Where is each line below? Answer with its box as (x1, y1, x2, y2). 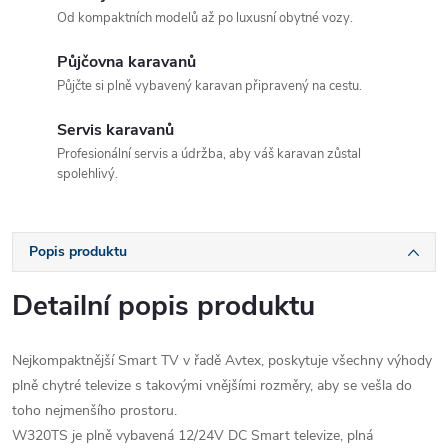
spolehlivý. (57, 165, 118, 183)
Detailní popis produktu (12, 287, 315, 325)
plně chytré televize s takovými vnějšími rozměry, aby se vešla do (12, 376, 412, 395)
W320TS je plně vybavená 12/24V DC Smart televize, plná (12, 426, 373, 445)
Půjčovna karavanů (57, 51, 196, 73)
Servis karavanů (57, 119, 174, 141)
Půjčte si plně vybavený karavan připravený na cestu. (57, 77, 362, 95)
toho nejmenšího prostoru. (12, 401, 177, 420)
